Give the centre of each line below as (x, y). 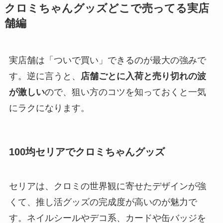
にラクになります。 (49, 108)
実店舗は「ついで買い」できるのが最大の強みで (107, 60)
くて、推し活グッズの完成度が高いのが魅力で (103, 202)
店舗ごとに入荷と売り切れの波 (143, 76)
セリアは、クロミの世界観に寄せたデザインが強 (107, 186)
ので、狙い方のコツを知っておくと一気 (125, 92)
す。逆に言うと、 (45, 76)
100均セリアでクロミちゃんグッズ (87, 152)
